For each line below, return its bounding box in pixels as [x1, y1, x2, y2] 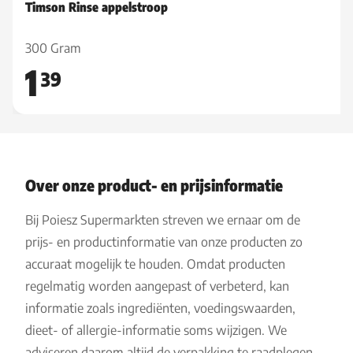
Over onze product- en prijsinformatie [25, 175, 283, 195]
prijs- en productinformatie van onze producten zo [25, 234, 303, 250]
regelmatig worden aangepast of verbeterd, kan [25, 278, 289, 294]
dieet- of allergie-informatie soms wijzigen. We [25, 322, 287, 338]
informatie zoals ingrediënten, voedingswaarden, [25, 300, 295, 316]
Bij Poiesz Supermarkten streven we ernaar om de [25, 212, 300, 228]
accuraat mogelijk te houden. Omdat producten [25, 256, 285, 272]
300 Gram [25, 40, 81, 56]
